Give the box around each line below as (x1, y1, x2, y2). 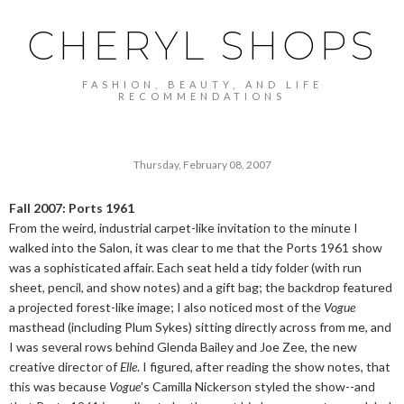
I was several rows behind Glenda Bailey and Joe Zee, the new (9, 339, 357, 354)
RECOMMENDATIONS (118, 90, 286, 102)
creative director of (9, 359, 120, 374)
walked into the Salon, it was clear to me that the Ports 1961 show (9, 240, 382, 255)
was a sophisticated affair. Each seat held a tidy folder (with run (9, 260, 362, 275)
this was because (9, 379, 109, 394)
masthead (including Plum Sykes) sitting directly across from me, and (9, 319, 391, 335)
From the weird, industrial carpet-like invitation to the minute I (9, 220, 358, 235)
